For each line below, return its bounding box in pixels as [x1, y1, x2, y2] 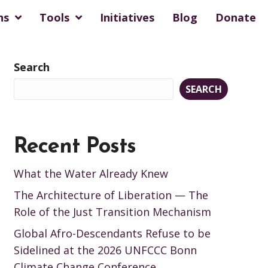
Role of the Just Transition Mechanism [13, 205, 211, 219]
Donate [215, 10, 256, 25]
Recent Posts [13, 136, 136, 158]
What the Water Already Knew [13, 166, 168, 181]
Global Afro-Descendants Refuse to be [13, 226, 211, 240]
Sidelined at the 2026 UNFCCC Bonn [13, 243, 197, 257]
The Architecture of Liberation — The [13, 188, 208, 202]
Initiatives [100, 10, 154, 25]
